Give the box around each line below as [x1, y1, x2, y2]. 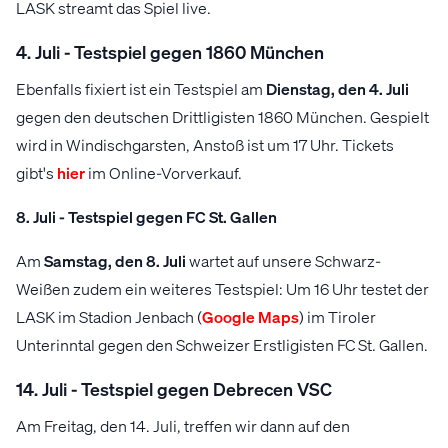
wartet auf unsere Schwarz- [189, 250, 381, 272]
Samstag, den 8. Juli [44, 250, 189, 272]
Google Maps [202, 306, 299, 328]
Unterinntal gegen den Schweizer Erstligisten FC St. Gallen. [16, 334, 428, 356]
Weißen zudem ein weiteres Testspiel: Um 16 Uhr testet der [16, 278, 429, 300]
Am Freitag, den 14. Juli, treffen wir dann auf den [16, 415, 350, 437]
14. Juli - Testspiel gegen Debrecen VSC [16, 377, 332, 401]
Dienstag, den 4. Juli [266, 78, 409, 100]
